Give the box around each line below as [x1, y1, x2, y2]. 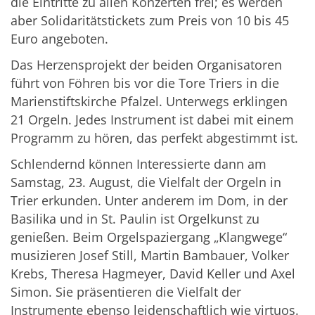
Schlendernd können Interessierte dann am [11, 155, 266, 173]
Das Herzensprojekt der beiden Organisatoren [11, 56, 282, 74]
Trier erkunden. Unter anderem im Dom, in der [11, 192, 288, 210]
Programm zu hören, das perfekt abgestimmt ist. [11, 129, 302, 147]
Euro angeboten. [11, 30, 108, 48]
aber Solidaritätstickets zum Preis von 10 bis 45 [11, 12, 289, 30]
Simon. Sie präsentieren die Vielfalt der [11, 283, 241, 301]
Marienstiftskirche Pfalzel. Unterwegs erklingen [11, 93, 288, 110]
